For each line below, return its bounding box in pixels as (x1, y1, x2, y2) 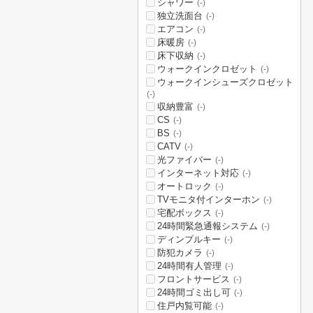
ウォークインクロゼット (157, 64, 257, 74)
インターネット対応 (157, 168, 239, 178)
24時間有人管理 (157, 261, 221, 271)
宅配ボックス (157, 208, 212, 218)
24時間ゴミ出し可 (157, 287, 231, 298)
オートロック (157, 181, 212, 191)
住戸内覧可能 (157, 300, 212, 311)
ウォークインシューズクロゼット (157, 77, 293, 87)
